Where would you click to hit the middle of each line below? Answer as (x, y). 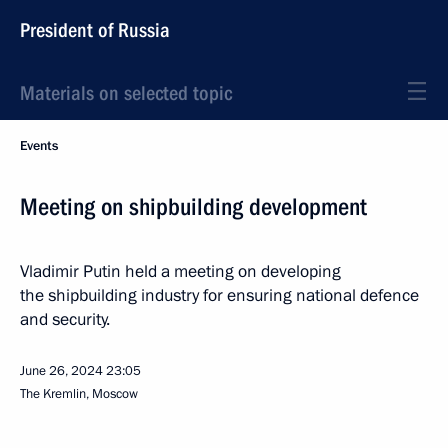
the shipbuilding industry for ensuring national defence (219, 295)
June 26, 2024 (61, 371)
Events (39, 146)
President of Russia (95, 30)
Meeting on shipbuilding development (193, 207)
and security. (65, 319)
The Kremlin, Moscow (79, 394)
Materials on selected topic (126, 93)
